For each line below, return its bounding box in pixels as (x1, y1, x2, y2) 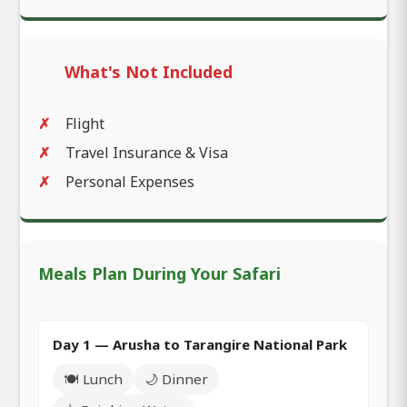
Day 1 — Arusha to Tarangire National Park (53, 335, 347, 354)
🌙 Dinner (144, 370, 208, 389)
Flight (65, 114, 104, 134)
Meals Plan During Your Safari (38, 263, 281, 285)
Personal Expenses (65, 172, 194, 193)
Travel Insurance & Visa (65, 143, 228, 164)
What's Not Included (65, 61, 233, 84)
